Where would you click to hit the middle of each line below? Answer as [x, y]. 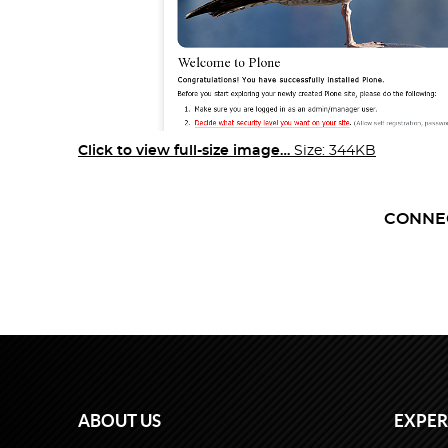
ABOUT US [119, 421]
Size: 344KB [335, 151]
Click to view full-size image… [184, 151]
